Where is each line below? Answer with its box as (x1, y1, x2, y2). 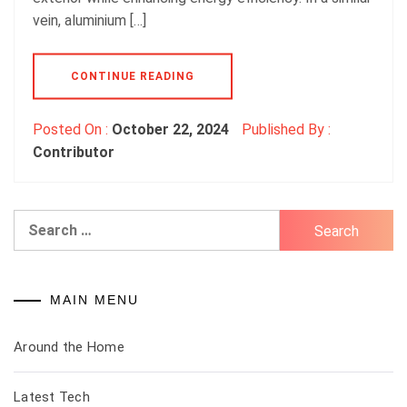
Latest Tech (14, 388, 90, 405)
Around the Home (14, 338, 124, 355)
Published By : (238, 120, 331, 138)
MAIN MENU (50, 292, 139, 307)
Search (13, 211, 62, 228)
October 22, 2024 (112, 120, 229, 138)
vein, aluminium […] (33, 11, 146, 29)
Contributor (33, 143, 114, 161)
